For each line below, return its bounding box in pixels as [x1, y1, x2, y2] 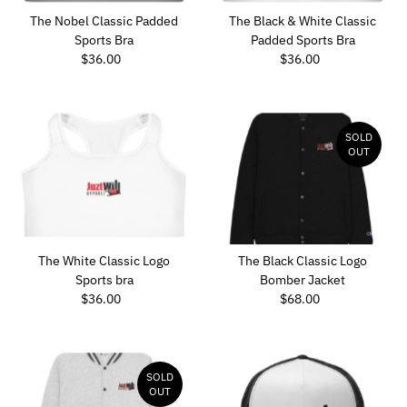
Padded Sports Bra [250, 32, 355, 49]
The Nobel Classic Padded [30, 13, 179, 30]
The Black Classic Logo [238, 253, 368, 270]
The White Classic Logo [38, 253, 171, 270]
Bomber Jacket [260, 272, 346, 289]
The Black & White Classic [229, 13, 377, 30]
